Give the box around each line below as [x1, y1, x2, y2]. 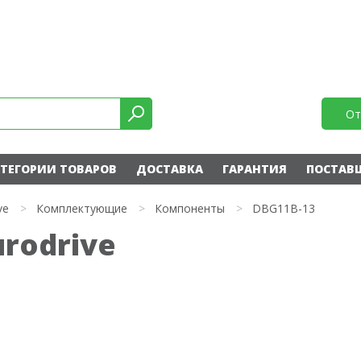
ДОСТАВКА [135, 161, 203, 176]
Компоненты [155, 201, 225, 216]
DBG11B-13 [252, 201, 315, 216]
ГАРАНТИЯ [222, 161, 287, 176]
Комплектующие [36, 201, 127, 216]
